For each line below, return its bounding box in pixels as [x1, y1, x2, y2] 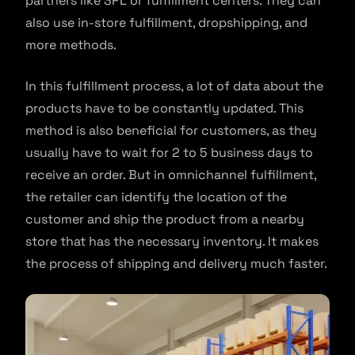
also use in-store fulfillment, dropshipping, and [25, 14, 307, 32]
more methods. [25, 36, 116, 54]
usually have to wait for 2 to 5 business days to [25, 144, 313, 162]
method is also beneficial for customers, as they [25, 122, 317, 139]
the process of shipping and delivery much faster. [25, 255, 327, 273]
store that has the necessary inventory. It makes [25, 233, 319, 250]
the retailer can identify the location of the [25, 189, 287, 206]
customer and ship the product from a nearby [25, 211, 304, 228]
